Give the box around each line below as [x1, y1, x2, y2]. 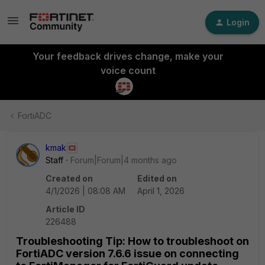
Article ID [46, 204, 85, 214]
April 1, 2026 [137, 186, 185, 196]
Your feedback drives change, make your [32, 50, 224, 62]
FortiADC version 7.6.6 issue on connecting [16, 247, 239, 260]
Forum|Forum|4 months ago [70, 155, 177, 165]
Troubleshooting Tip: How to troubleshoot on [16, 235, 249, 247]
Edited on [137, 173, 177, 183]
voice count [100, 64, 156, 76]
